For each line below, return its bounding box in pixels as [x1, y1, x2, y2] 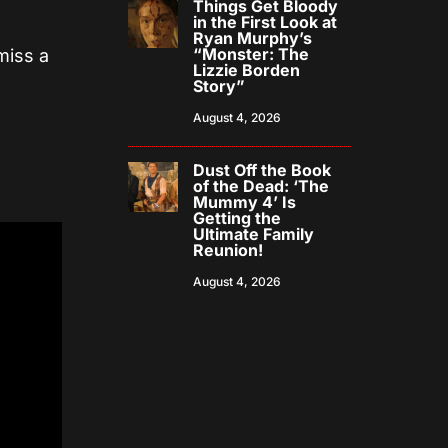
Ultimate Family [193, 224, 315, 245]
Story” [193, 76, 246, 97]
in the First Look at [193, 12, 338, 33]
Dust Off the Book [193, 160, 332, 181]
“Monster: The [193, 44, 310, 65]
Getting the [193, 208, 282, 229]
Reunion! [193, 240, 264, 261]
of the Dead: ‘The [193, 176, 330, 197]
